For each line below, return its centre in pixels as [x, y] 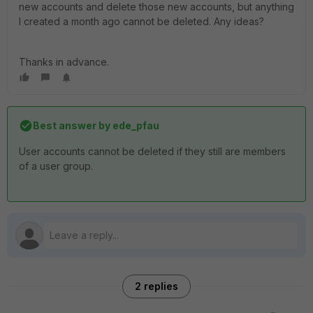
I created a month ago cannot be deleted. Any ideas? [141, 21]
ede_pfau [135, 125]
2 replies [156, 286]
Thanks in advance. [64, 62]
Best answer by [72, 125]
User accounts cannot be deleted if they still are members [152, 151]
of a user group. [56, 166]
